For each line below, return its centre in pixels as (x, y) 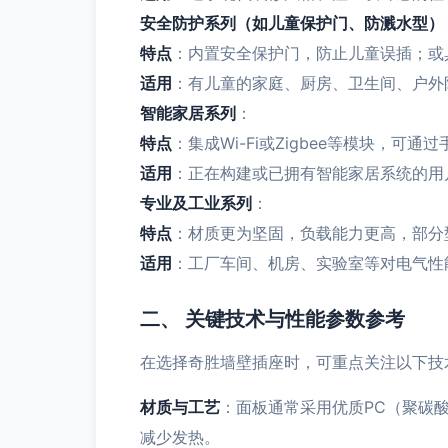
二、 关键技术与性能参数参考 (272, 319)
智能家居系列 (188, 113)
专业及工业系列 (196, 203)
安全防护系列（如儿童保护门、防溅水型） (292, 23)
